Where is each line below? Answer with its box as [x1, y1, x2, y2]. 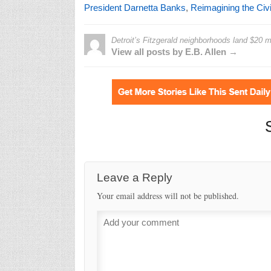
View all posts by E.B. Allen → [111, 46, 238, 57]
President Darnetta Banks [83, 2, 186, 13]
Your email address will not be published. [96, 189, 239, 201]
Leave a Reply [96, 171, 172, 184]
